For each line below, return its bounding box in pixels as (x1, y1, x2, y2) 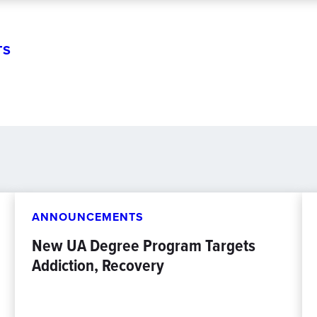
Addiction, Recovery (32, 253, 165, 278)
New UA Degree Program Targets (32, 233, 256, 258)
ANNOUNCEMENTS (32, 209, 144, 225)
